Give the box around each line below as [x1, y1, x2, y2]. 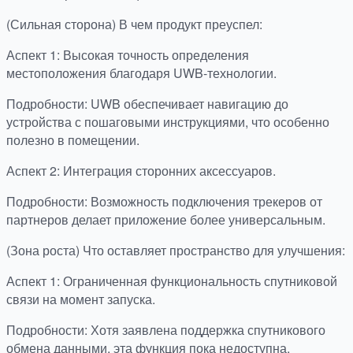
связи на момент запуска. [6, 290, 155, 309]
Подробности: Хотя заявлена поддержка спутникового [6, 321, 325, 340]
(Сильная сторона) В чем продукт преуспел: [6, 15, 262, 34]
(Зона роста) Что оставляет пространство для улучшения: [6, 241, 345, 260]
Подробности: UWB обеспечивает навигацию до [6, 95, 288, 113]
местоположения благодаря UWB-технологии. [6, 64, 277, 83]
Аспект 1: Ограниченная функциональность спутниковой [6, 272, 337, 291]
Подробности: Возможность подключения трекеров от [6, 192, 322, 211]
